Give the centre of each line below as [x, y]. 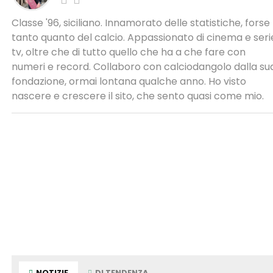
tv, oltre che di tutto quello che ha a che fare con [128, 52]
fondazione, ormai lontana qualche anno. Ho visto [129, 81]
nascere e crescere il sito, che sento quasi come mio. [137, 96]
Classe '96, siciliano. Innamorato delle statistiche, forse [140, 23]
